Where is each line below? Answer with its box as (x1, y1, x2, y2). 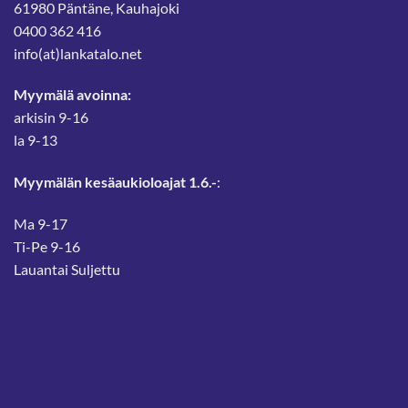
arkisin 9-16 (14, 108, 88, 127)
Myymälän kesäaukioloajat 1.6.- (14, 173, 217, 191)
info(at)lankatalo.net (14, 44, 142, 62)
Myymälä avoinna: (14, 86, 131, 104)
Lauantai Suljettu (14, 260, 120, 278)
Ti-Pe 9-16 (14, 237, 80, 255)
